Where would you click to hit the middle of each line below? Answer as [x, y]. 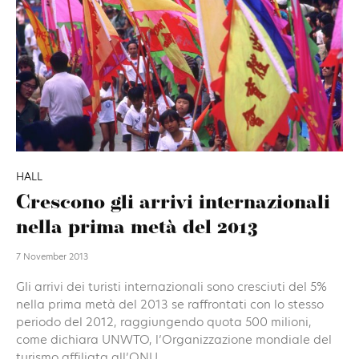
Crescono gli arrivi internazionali [173, 203]
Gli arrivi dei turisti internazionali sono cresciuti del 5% [171, 286]
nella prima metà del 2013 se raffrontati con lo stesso [170, 304]
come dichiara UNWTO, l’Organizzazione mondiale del [174, 339]
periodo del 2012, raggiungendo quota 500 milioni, [164, 321]
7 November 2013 [52, 256]
